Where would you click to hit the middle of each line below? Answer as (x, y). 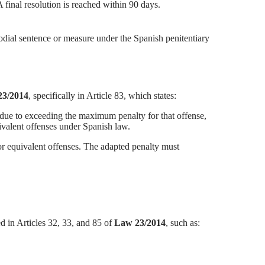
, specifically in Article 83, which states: (102, 96)
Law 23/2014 (140, 223)
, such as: (183, 223)
